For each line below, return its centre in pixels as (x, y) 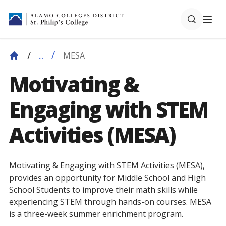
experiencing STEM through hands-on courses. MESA (110, 202)
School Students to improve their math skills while (103, 190)
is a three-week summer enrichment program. (96, 214)
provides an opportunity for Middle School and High (107, 178)
